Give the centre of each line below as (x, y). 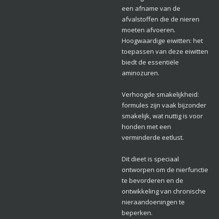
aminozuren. (141, 73)
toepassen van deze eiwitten (165, 52)
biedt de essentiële (150, 62)
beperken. (137, 213)
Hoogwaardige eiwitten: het (162, 41)
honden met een (146, 127)
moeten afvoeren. (149, 30)
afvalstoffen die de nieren (161, 19)
